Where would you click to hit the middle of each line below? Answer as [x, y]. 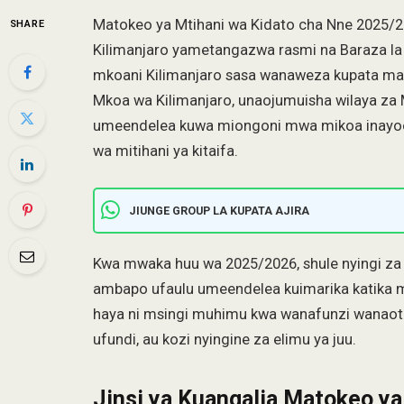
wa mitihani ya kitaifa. [165, 151]
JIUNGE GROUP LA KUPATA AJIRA [219, 210]
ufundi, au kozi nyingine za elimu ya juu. [225, 339]
